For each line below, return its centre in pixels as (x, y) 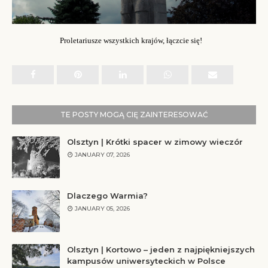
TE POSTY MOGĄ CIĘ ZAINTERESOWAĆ (134, 115)
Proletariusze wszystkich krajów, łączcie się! (131, 41)
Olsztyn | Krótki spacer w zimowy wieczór (155, 142)
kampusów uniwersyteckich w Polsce (146, 261)
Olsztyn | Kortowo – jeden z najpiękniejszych (161, 250)
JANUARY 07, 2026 (102, 155)
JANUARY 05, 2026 (102, 209)
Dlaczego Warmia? (107, 196)
